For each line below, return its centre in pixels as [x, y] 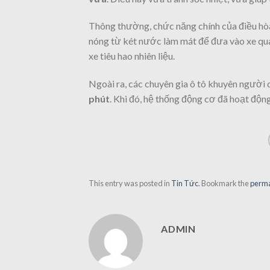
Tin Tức [185, 183]
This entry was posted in [130, 183]
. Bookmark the [224, 183]
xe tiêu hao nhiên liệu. [132, 56]
